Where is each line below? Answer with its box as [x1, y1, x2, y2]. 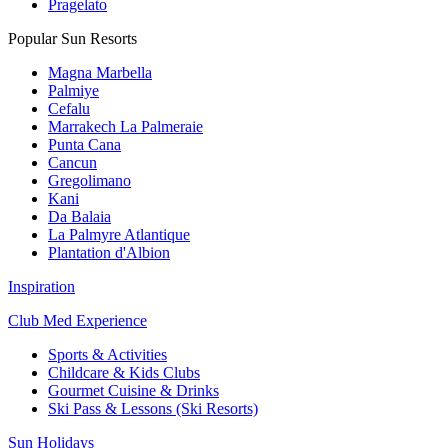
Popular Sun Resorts [8, 30, 137, 48]
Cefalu [48, 100, 90, 118]
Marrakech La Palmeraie [48, 118, 203, 136]
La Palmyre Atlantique [48, 226, 190, 244]
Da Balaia [48, 208, 111, 226]
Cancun [48, 154, 97, 172]
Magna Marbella [48, 64, 152, 82]
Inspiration [8, 278, 75, 296]
